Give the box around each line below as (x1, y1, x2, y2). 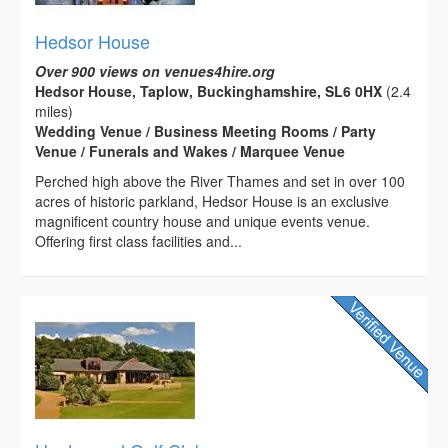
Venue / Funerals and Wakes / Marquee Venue (35, 140, 345, 161)
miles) (35, 100, 73, 121)
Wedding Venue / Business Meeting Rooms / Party (35, 120, 376, 141)
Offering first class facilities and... (35, 230, 242, 251)
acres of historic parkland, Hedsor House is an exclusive (35, 190, 389, 211)
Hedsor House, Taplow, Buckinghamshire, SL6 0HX (35, 80, 382, 101)
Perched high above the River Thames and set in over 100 (35, 170, 405, 191)
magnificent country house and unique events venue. (35, 210, 370, 231)
